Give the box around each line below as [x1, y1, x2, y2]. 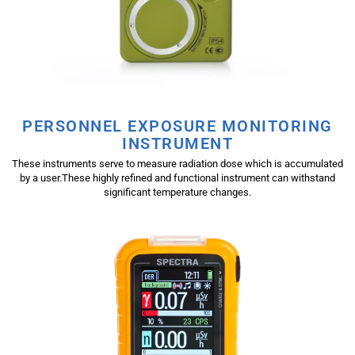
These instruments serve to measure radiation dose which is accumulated [12, 158, 343, 170]
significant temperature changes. [104, 186, 251, 199]
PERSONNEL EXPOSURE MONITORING [22, 116, 333, 136]
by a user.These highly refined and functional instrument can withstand [20, 172, 335, 185]
